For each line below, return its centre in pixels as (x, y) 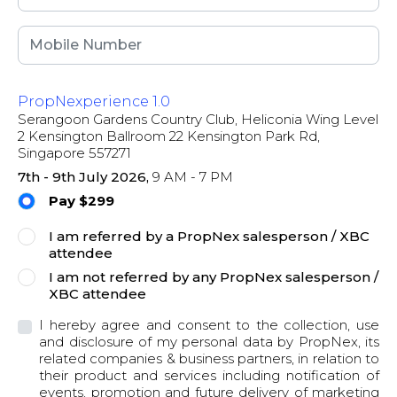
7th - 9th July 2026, (83, 177)
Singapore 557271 (74, 153)
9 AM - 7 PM (191, 177)
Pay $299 (82, 201)
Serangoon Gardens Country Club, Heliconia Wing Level (198, 120)
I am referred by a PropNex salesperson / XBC (209, 237)
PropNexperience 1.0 (94, 102)
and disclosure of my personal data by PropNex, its (209, 342)
